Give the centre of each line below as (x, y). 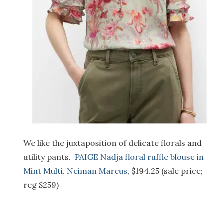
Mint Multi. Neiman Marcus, (76, 170)
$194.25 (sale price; (166, 170)
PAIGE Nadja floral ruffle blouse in (139, 157)
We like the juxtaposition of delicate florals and (112, 143)
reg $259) (41, 184)
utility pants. (49, 157)
